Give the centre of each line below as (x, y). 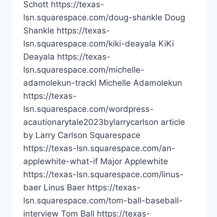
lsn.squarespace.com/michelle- (84, 70)
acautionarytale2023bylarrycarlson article (104, 122)
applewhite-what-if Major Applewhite (96, 162)
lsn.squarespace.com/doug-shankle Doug (104, 18)
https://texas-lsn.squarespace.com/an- (99, 148)
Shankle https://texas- (67, 31)
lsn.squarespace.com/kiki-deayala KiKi (99, 44)
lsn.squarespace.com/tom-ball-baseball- (103, 201)
